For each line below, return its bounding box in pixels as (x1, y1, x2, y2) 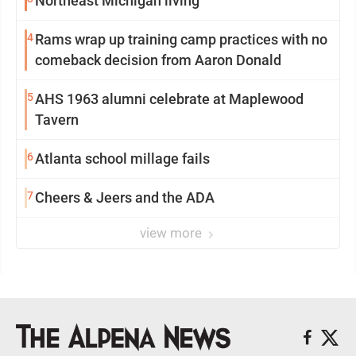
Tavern (35, 111, 79, 128)
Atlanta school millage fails (35, 150, 210, 167)
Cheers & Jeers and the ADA (35, 189, 215, 206)
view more (140, 225, 205, 241)
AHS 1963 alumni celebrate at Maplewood (35, 91, 304, 107)
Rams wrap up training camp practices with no (35, 31, 327, 48)
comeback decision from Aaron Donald (35, 52, 281, 68)
